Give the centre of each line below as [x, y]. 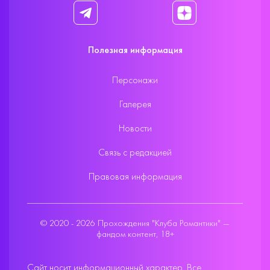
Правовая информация [135, 177]
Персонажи [135, 81]
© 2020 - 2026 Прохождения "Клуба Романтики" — [135, 224]
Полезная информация [135, 51]
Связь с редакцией [135, 153]
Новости [135, 129]
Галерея [135, 105]
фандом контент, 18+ [135, 234]
